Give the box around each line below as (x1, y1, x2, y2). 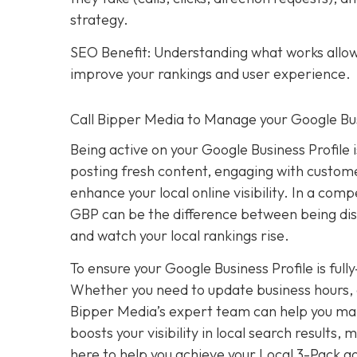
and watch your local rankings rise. (70, 226, 289, 245)
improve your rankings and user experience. (70, 64, 351, 83)
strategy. (70, 10, 128, 29)
